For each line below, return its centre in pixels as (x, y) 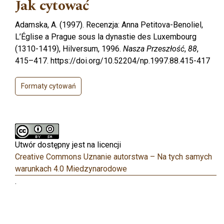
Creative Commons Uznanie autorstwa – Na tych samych (113, 156)
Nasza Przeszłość (154, 48)
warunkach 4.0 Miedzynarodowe (71, 168)
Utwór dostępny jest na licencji (68, 144)
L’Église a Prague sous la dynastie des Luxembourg (106, 36)
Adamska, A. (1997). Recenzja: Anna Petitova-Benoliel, (109, 24)
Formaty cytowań (48, 86)
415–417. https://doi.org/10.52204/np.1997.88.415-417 (112, 60)
